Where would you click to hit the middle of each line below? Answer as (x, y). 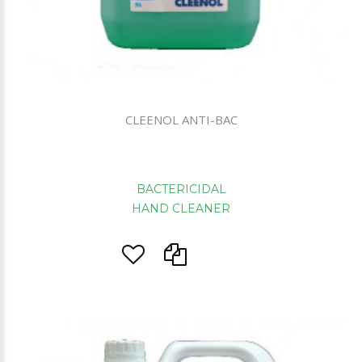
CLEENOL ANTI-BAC (181, 119)
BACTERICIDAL (181, 189)
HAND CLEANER (181, 208)
